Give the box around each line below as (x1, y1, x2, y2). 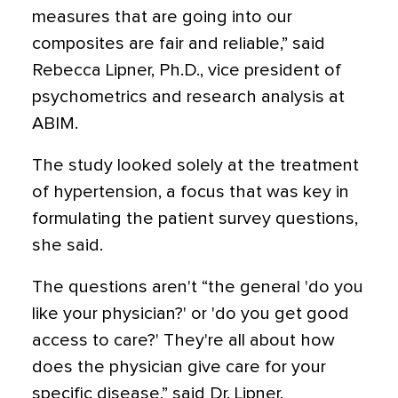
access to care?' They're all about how (32, 331, 335, 350)
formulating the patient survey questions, (32, 210, 358, 228)
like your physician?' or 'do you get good (32, 305, 349, 323)
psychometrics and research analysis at (32, 88, 345, 107)
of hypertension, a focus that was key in (32, 183, 349, 202)
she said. (32, 236, 103, 255)
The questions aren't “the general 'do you (32, 278, 363, 297)
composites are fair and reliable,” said (32, 35, 325, 53)
